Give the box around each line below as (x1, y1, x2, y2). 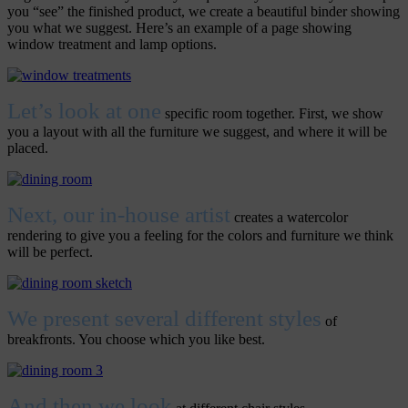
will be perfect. (7, 244, 93, 260)
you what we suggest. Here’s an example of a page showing (7, 20, 352, 36)
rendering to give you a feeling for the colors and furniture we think (7, 228, 393, 244)
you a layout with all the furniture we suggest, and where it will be (7, 124, 387, 140)
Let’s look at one (7, 98, 161, 124)
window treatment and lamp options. (7, 36, 217, 53)
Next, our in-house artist (7, 202, 230, 228)
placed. (7, 140, 48, 157)
